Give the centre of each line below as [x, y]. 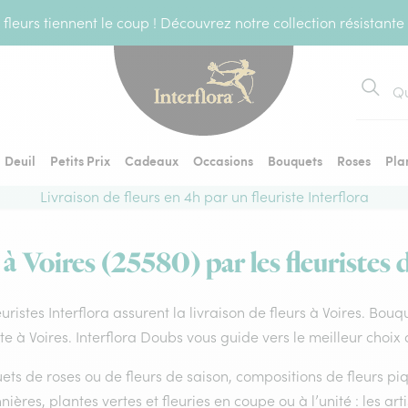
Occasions [223, 160]
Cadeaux [152, 160]
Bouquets [295, 160]
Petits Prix [80, 160]
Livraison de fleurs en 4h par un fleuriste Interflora [204, 197]
